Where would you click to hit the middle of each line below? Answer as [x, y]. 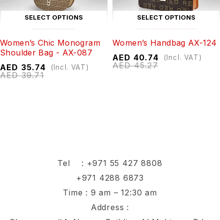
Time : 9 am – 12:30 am [110, 193]
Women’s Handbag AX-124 [165, 43]
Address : [110, 207]
